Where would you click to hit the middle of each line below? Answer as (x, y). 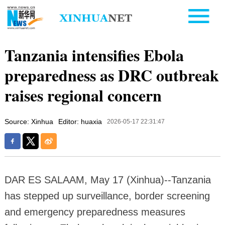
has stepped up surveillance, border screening (107, 196)
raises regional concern (83, 95)
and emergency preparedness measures (95, 212)
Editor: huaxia (80, 121)
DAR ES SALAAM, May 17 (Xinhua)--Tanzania (107, 180)
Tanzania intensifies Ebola (94, 55)
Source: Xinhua (29, 121)
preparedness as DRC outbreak (111, 75)
